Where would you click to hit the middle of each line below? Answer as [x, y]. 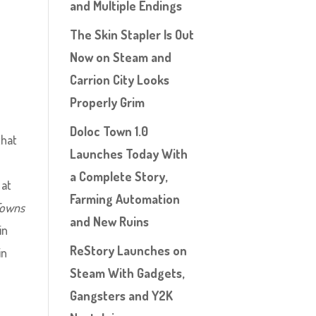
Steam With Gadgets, [127, 273]
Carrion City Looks [119, 80]
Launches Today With [128, 154]
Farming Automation [124, 199]
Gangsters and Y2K [121, 296]
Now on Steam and [120, 57]
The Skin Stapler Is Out [132, 35]
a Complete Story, [118, 176]
